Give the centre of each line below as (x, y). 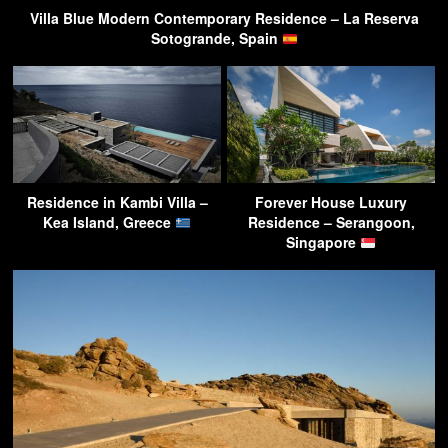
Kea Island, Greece (109, 222)
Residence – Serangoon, (331, 222)
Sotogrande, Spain (216, 38)
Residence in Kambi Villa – (117, 202)
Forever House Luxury (331, 202)
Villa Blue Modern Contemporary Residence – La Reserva (224, 18)
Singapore (323, 242)
